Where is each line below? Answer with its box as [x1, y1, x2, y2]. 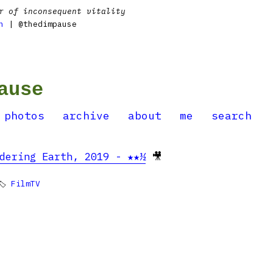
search [211, 108, 252, 122]
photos [4, 108, 44, 122]
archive [63, 108, 110, 122]
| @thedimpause [4, 19, 77, 29]
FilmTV [11, 179, 40, 189]
